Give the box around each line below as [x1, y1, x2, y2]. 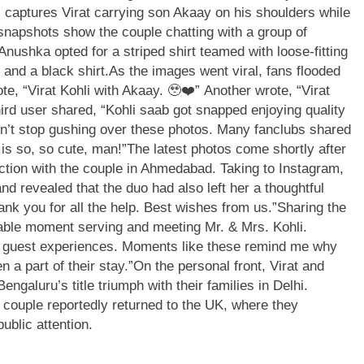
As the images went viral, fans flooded [109, 63, 340, 79]
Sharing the [277, 200, 346, 215]
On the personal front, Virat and [133, 258, 324, 274]
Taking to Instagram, [220, 161, 344, 176]
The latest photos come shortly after [127, 141, 346, 157]
